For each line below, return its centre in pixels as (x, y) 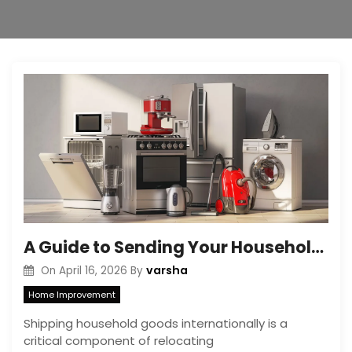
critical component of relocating (119, 340)
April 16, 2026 (93, 271)
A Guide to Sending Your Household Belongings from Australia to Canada (317, 247)
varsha (167, 270)
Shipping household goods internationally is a (156, 323)
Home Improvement (72, 294)
